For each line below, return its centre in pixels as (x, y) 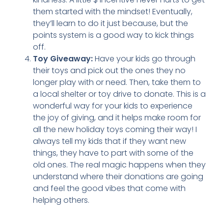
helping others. (61, 200)
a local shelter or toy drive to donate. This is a (119, 94)
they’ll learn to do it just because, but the (110, 24)
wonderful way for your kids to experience (112, 106)
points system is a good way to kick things (113, 35)
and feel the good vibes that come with (109, 189)
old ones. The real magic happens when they (119, 165)
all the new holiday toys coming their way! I (115, 130)
